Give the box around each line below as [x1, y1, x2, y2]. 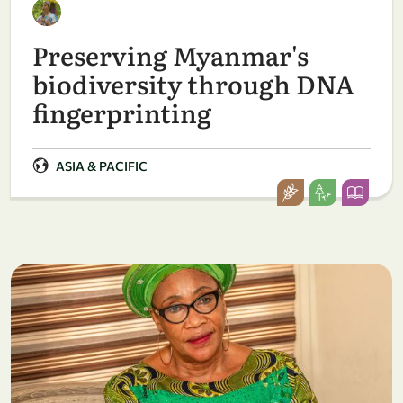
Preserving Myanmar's [32, 35, 309, 74]
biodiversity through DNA [32, 64, 354, 103]
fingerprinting [32, 93, 211, 131]
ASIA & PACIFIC [56, 157, 148, 174]
